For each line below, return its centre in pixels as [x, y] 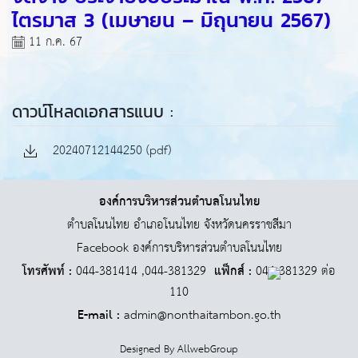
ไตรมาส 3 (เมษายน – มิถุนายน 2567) [171, 20]
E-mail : [98, 315]
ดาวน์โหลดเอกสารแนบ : [93, 111]
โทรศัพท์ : [47, 271]
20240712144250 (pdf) [110, 150]
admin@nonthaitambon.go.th [200, 315]
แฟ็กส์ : [233, 271]
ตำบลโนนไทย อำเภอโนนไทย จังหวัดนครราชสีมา [179, 225]
